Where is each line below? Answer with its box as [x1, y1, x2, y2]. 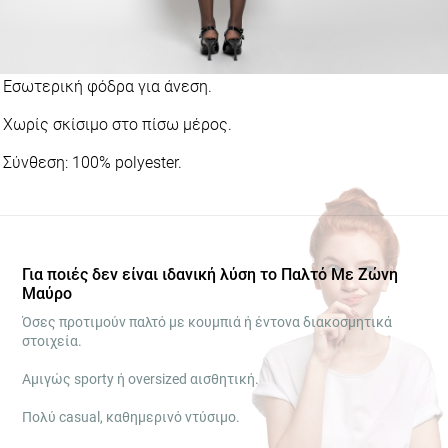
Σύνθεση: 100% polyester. [3, 153, 182, 172]
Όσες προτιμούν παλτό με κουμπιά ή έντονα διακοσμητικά [22, 314, 381, 330]
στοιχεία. [22, 333, 76, 349]
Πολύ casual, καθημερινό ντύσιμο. [22, 409, 232, 425]
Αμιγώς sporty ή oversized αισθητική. [22, 371, 253, 387]
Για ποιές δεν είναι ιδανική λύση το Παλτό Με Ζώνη [22, 265, 399, 284]
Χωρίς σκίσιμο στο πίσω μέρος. [3, 115, 232, 134]
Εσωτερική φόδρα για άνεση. [3, 77, 212, 96]
